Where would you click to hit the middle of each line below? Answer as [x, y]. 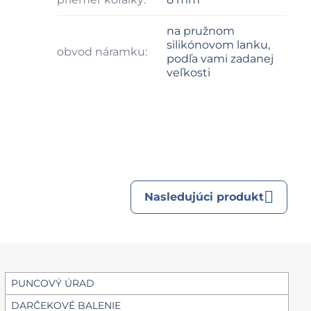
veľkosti [189, 73]
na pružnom [201, 31]
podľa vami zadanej [220, 59]
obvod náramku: [102, 52]
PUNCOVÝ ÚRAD [53, 284]
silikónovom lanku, [219, 45]
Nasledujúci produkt [204, 197]
